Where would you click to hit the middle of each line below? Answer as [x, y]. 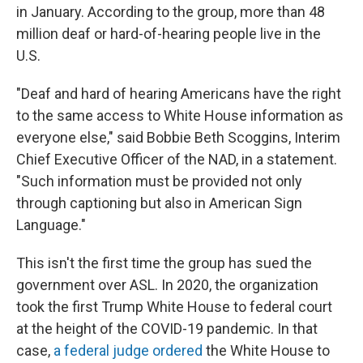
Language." [51, 225]
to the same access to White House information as [180, 115]
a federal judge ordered [128, 350]
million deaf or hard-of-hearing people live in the [169, 34]
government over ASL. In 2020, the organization [167, 285]
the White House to [266, 350]
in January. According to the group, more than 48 [171, 12]
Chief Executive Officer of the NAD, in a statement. [177, 159]
